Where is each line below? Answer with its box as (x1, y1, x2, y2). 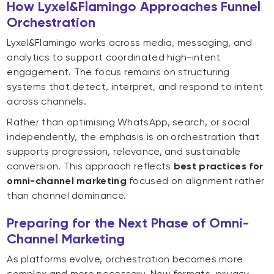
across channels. (7, 95, 87, 108)
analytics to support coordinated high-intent (7, 51, 221, 64)
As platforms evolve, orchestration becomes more (7, 253, 243, 265)
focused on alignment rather (126, 175, 265, 187)
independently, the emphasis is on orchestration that (7, 131, 259, 143)
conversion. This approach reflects (7, 160, 174, 172)
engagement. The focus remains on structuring (7, 66, 230, 78)
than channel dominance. (7, 190, 127, 202)
